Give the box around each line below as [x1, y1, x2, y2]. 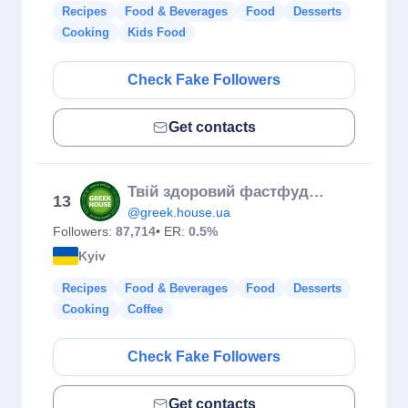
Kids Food [127, 25, 186, 39]
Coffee [127, 302, 163, 316]
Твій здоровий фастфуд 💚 [309, 183, 324, 200]
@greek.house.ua [127, 205, 230, 219]
